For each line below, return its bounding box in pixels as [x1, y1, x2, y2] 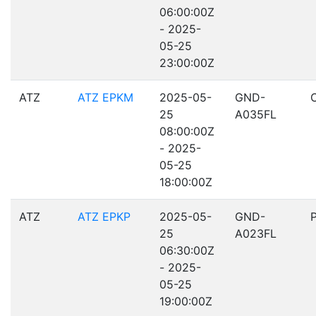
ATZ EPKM [78, 90, 133, 104]
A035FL [235, 107, 276, 121]
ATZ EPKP [78, 209, 130, 224]
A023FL [235, 226, 276, 241]
